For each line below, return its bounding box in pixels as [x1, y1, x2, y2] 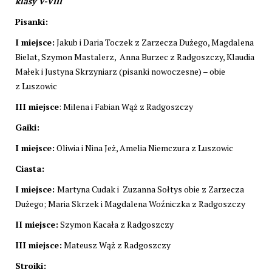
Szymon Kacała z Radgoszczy [58, 218, 174, 230]
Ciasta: [15, 162, 44, 174]
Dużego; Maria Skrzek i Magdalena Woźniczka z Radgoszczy [15, 197, 245, 209]
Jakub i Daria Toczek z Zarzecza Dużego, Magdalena [55, 36, 254, 48]
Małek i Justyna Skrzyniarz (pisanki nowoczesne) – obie [15, 65, 225, 77]
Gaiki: [15, 121, 39, 133]
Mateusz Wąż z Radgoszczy [62, 239, 171, 251]
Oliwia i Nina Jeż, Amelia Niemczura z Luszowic [55, 141, 233, 154]
